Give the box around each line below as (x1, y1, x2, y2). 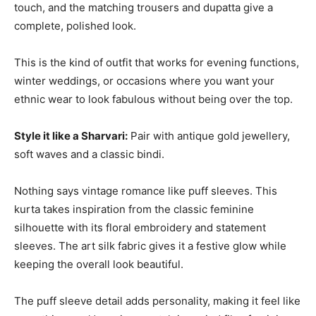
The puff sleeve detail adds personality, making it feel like (14, 293, 300, 308)
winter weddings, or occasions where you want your (14, 73, 274, 87)
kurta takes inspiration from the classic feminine (14, 202, 254, 216)
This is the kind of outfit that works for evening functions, (14, 55, 299, 69)
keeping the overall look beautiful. (14, 257, 183, 271)
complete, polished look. (14, 18, 136, 32)
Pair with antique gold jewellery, (128, 128, 290, 142)
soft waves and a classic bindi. (14, 147, 164, 161)
